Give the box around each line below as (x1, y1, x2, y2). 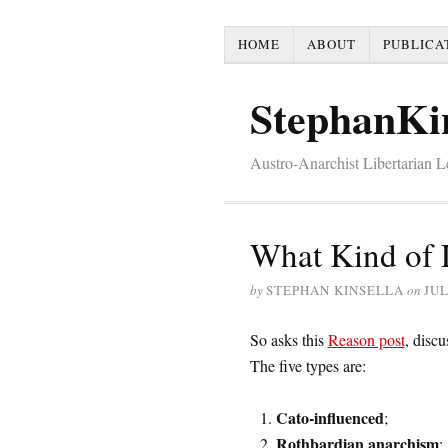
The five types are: (249, 355, 366, 376)
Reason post (327, 329, 405, 350)
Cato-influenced (275, 406, 384, 429)
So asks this (249, 329, 328, 350)
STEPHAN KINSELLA (265, 281, 404, 299)
